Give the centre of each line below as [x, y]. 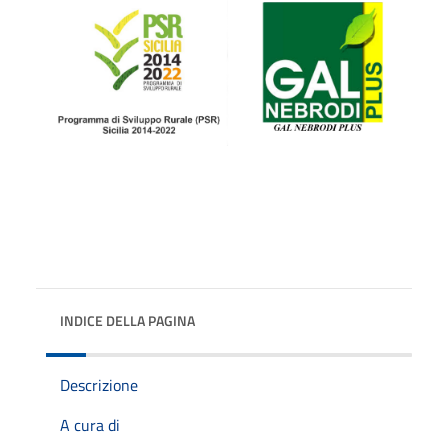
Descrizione [99, 384]
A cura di [90, 424]
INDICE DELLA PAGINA [127, 320]
